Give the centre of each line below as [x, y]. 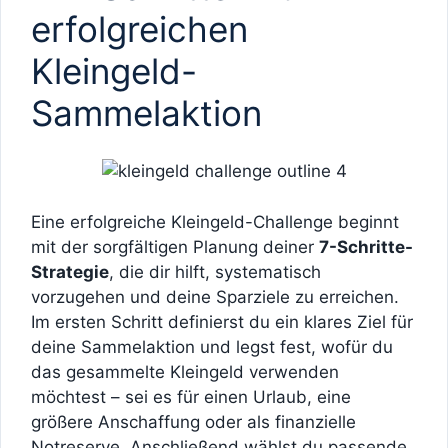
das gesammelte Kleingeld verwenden [185, 371]
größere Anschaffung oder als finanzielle [193, 421]
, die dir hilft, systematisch [215, 271]
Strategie [70, 271]
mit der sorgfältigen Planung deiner [175, 246]
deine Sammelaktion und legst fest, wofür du [212, 346]
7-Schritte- [366, 246]
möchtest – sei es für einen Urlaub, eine [191, 396]
